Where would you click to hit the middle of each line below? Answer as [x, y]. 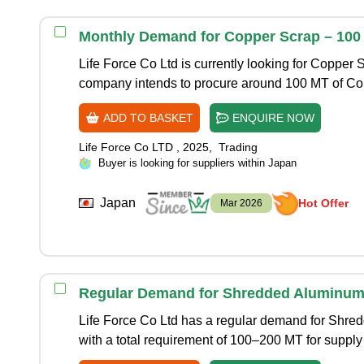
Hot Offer [323, 203]
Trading [238, 147]
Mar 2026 [241, 203]
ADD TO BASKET [146, 118]
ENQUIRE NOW [271, 118]
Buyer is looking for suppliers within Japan [197, 163]
